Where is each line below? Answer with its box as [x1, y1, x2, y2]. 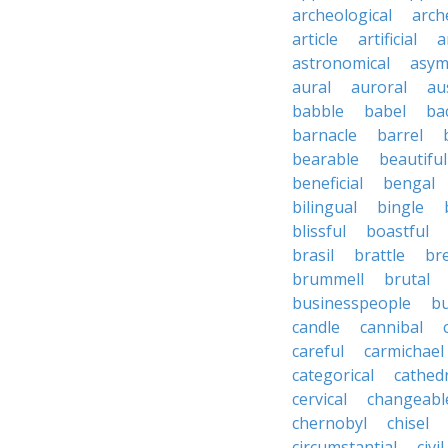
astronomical [292, 52, 390, 74]
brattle [354, 244, 405, 266]
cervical [292, 388, 347, 410]
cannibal [360, 316, 423, 338]
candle [292, 316, 340, 338]
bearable [292, 148, 359, 170]
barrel [377, 124, 423, 146]
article [292, 28, 338, 50]
